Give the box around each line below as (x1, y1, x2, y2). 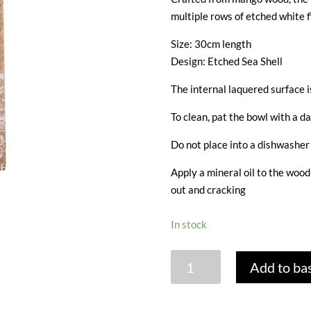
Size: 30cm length (170, 37, 251, 50)
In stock (170, 218, 207, 230)
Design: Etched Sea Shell (170, 55, 283, 67)
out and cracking (170, 183, 246, 196)
